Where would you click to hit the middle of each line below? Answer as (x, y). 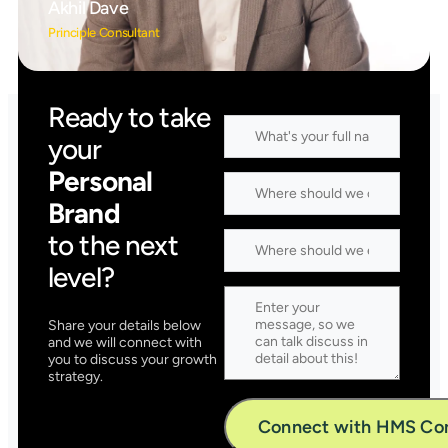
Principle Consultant (104, 33)
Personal (100, 181)
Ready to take (129, 117)
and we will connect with (125, 343)
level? (81, 277)
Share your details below (124, 326)
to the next (113, 245)
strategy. (75, 377)
